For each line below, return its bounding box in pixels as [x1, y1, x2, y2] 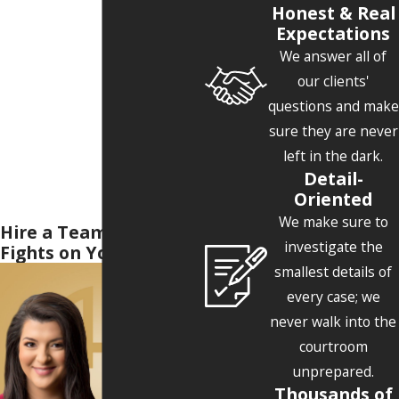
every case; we [286, 286, 380, 306]
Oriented [294, 186, 373, 211]
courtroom [298, 336, 368, 356]
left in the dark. [283, 145, 384, 166]
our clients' [297, 70, 370, 91]
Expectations [276, 20, 391, 45]
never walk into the [270, 311, 397, 331]
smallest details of [274, 261, 393, 281]
